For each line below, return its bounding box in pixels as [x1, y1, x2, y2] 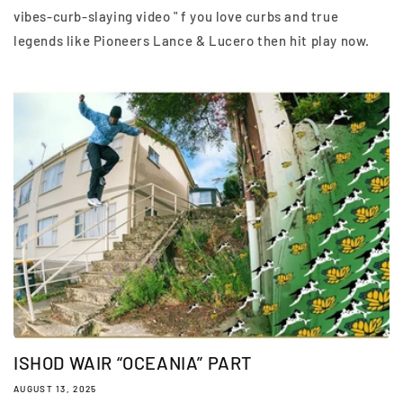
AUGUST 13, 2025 [13, 382, 97, 394]
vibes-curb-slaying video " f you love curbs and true [13, 8, 339, 25]
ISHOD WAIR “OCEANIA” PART [13, 351, 252, 373]
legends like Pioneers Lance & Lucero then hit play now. [13, 32, 377, 49]
